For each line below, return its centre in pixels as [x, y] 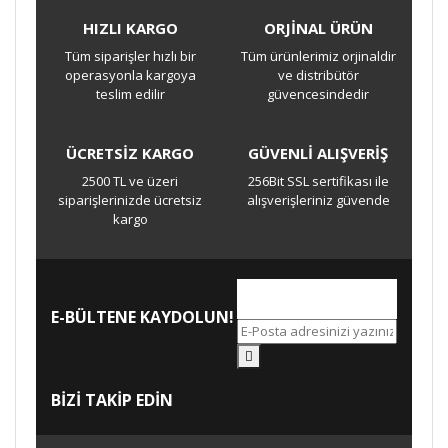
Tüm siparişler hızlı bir [130, 56]
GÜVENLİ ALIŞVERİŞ [318, 153]
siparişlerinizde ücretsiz [130, 200]
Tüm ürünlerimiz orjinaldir [318, 56]
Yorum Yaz [224, 103]
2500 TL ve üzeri [130, 181]
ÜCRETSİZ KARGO [130, 153]
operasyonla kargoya [130, 75]
